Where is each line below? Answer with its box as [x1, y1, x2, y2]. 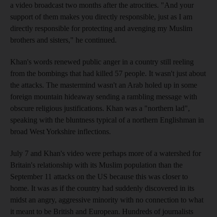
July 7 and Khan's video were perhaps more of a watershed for [10, 149, 201, 157]
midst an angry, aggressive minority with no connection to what [10, 195, 203, 204]
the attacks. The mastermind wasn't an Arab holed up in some [10, 80, 197, 89]
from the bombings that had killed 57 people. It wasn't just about [10, 69, 206, 77]
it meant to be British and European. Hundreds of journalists [10, 207, 193, 216]
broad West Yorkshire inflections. [10, 127, 111, 136]
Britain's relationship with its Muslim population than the [10, 160, 183, 169]
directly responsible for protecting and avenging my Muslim [10, 24, 192, 32]
